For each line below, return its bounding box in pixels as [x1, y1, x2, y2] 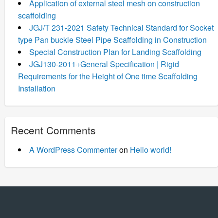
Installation [18, 82, 55, 94]
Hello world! [130, 144, 171, 155]
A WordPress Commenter [29, 144, 117, 155]
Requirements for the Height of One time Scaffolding [18, 70, 198, 82]
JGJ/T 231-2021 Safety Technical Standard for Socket [29, 21, 214, 33]
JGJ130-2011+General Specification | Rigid [29, 58, 179, 70]
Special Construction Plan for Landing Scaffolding [29, 46, 201, 57]
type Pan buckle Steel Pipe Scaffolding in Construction [18, 34, 207, 45]
